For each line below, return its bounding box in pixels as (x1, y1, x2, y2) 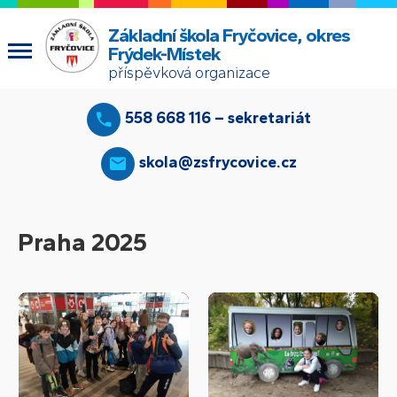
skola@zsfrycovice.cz (138, 152, 297, 173)
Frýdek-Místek (107, 42, 221, 65)
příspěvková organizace (107, 63, 270, 82)
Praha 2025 (18, 227, 147, 257)
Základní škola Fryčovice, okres (107, 23, 350, 46)
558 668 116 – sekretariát (124, 108, 311, 128)
